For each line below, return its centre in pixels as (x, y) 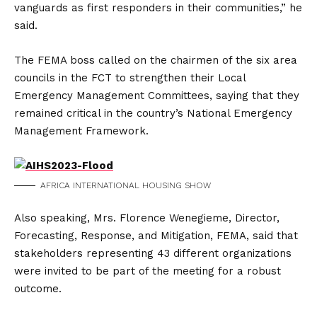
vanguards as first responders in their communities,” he (158, 8)
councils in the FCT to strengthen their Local (130, 78)
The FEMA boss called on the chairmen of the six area (156, 60)
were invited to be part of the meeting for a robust (148, 271)
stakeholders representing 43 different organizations (153, 253)
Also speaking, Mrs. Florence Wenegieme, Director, (147, 218)
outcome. (38, 289)
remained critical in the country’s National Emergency (153, 113)
